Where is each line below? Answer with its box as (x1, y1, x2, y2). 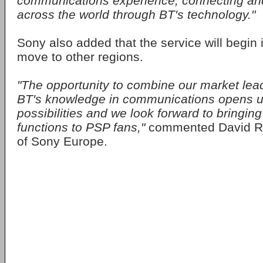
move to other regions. (17, 50, 143, 63)
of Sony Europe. (17, 134, 107, 148)
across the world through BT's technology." (17, 8, 255, 21)
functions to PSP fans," (17, 120, 149, 134)
